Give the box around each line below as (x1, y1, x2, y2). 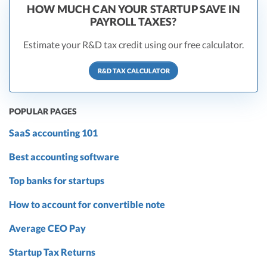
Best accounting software (9, 151, 119, 163)
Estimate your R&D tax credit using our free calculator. (23, 39, 244, 50)
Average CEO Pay (9, 222, 86, 234)
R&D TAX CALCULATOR (97, 66, 170, 74)
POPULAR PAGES (9, 106, 77, 117)
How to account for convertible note (9, 198, 165, 210)
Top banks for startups (9, 175, 104, 187)
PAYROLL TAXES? (90, 15, 177, 28)
